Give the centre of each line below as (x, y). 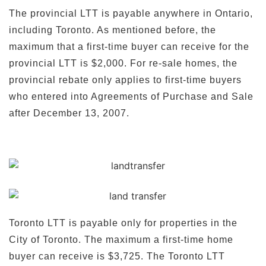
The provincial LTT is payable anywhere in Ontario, (131, 14)
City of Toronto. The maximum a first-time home (121, 239)
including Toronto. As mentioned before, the (113, 30)
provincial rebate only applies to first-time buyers (125, 80)
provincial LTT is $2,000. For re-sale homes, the (123, 64)
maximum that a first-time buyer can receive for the (129, 47)
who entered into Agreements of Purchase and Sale (131, 97)
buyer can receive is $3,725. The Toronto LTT (117, 256)
